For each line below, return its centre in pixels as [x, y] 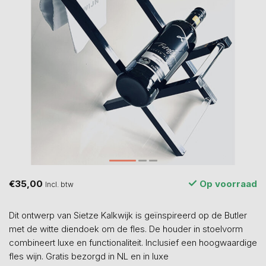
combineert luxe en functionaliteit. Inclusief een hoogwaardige [133, 243]
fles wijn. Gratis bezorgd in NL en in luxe [89, 256]
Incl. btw [59, 184]
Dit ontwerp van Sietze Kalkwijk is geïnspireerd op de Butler [128, 215]
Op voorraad [227, 184]
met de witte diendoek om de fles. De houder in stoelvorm [126, 229]
